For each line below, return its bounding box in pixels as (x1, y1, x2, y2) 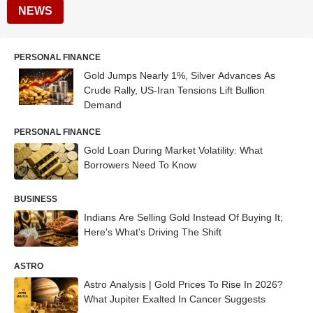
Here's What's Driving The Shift (84, 226, 221, 238)
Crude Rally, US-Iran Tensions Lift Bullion (84, 85, 265, 96)
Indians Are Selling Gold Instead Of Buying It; (84, 211, 283, 223)
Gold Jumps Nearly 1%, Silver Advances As (84, 70, 275, 81)
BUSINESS (14, 194, 57, 204)
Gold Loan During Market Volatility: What (84, 145, 263, 156)
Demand (84, 99, 122, 110)
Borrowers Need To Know (84, 159, 196, 170)
